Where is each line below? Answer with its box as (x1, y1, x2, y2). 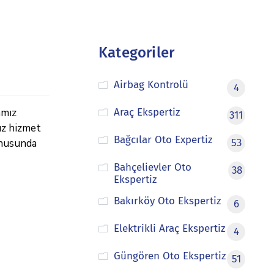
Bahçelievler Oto (113, 161, 191, 174)
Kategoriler (98, 44, 175, 61)
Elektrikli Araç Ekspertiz (113, 222, 225, 235)
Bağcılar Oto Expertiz (113, 133, 212, 146)
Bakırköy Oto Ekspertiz (113, 194, 221, 207)
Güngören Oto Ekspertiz (113, 250, 226, 262)
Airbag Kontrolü (113, 78, 188, 91)
